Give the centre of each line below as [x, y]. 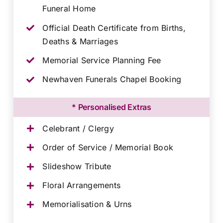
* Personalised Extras [111, 107]
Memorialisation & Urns [87, 204]
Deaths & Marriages [80, 41]
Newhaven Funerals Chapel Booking [112, 79]
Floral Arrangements [81, 185]
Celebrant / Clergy [78, 128]
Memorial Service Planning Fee [102, 60]
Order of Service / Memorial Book [108, 147]
